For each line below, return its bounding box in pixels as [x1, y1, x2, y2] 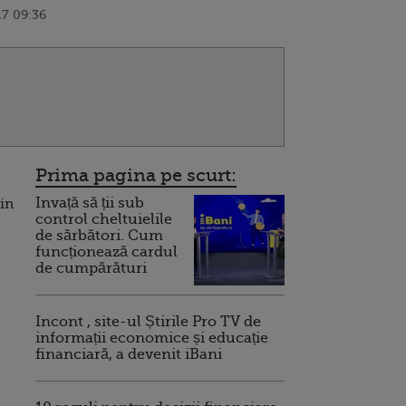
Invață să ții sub [35, 194, 144, 211]
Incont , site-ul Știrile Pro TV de [35, 313, 261, 330]
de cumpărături [35, 259, 147, 276]
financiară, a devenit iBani [35, 345, 222, 362]
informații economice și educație [35, 329, 268, 346]
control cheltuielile [35, 210, 172, 227]
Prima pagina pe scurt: [35, 164, 237, 186]
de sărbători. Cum [35, 227, 163, 244]
